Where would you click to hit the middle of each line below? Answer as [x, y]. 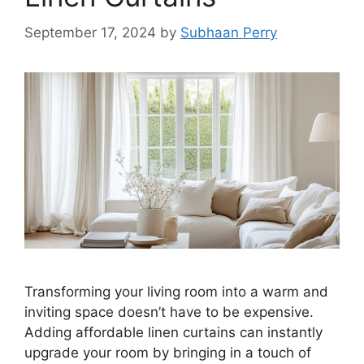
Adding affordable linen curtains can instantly [173, 332]
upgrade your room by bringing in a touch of [168, 352]
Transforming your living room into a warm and [176, 291]
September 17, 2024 [90, 32]
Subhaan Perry [229, 32]
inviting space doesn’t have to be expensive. [169, 312]
